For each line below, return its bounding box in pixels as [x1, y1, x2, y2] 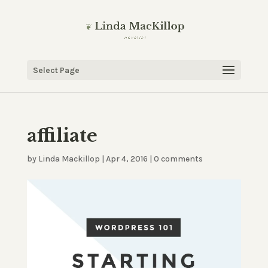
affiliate [26, 124, 98, 147]
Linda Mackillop [38, 154, 100, 164]
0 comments [153, 154, 203, 164]
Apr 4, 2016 [105, 154, 148, 164]
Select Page [32, 65, 80, 75]
